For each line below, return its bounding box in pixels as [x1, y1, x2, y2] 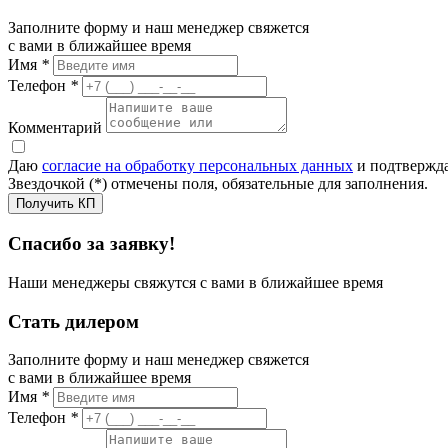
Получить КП [16, 196, 95, 212]
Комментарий [8, 119, 102, 137]
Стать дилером [8, 310, 139, 332]
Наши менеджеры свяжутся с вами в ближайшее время [8, 273, 383, 291]
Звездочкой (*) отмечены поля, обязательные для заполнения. [8, 175, 428, 193]
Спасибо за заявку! [8, 233, 175, 255]
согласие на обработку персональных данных [42, 157, 353, 175]
